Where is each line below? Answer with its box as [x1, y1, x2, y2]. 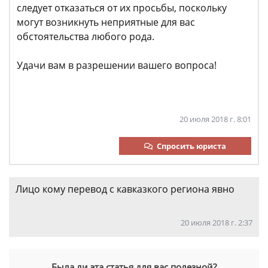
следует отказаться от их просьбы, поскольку [17, 1, 227, 14]
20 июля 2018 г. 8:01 [179, 114, 251, 124]
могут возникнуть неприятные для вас [17, 16, 195, 29]
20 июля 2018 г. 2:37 [181, 217, 252, 228]
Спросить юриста [157, 141, 226, 151]
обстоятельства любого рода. [17, 30, 157, 43]
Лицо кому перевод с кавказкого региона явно [16, 182, 234, 196]
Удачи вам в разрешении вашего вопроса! [17, 59, 217, 72]
